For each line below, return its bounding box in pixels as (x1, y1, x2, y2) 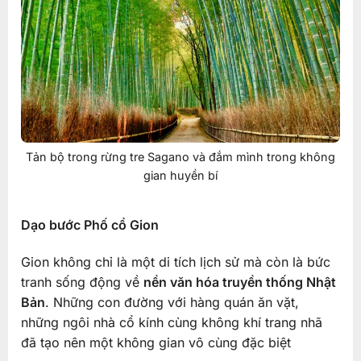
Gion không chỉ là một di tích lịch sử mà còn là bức (20, 253, 330, 270)
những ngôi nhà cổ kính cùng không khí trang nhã (20, 313, 322, 330)
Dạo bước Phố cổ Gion (20, 216, 159, 233)
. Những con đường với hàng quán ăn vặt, (44, 293, 299, 310)
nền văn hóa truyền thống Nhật (143, 273, 336, 290)
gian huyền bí (143, 168, 218, 183)
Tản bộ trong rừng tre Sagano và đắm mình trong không (26, 150, 335, 164)
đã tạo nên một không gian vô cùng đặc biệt (20, 334, 291, 351)
